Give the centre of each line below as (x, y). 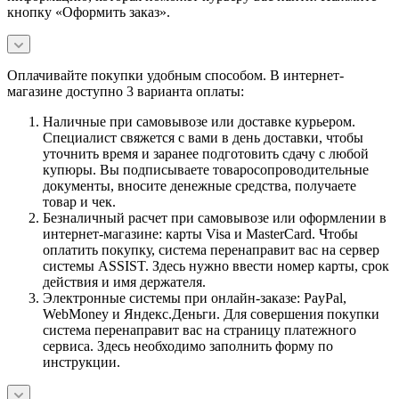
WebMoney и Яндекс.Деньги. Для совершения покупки (211, 313)
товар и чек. (79, 201)
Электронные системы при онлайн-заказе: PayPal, (195, 297)
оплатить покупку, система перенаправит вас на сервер (211, 249)
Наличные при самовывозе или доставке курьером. (199, 121)
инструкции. (81, 362)
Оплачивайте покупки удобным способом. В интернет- (175, 75)
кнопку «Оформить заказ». (89, 12)
